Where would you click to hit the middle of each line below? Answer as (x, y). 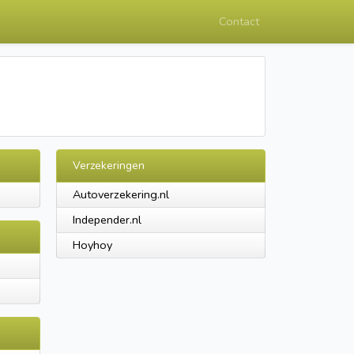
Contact (239, 21)
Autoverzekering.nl (121, 194)
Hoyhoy (92, 245)
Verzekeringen (109, 166)
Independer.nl (107, 220)
